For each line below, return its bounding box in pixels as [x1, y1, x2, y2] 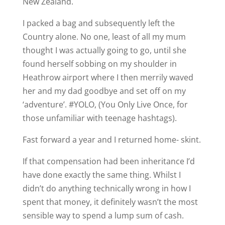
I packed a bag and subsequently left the [22, 18, 175, 29]
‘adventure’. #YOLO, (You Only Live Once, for [22, 99, 188, 110]
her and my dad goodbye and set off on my [22, 85, 186, 96]
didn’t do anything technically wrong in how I [22, 183, 191, 194]
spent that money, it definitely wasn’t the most [22, 196, 198, 207]
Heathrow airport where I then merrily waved [22, 72, 193, 83]
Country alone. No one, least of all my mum [22, 31, 186, 42]
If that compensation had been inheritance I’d [22, 156, 195, 167]
